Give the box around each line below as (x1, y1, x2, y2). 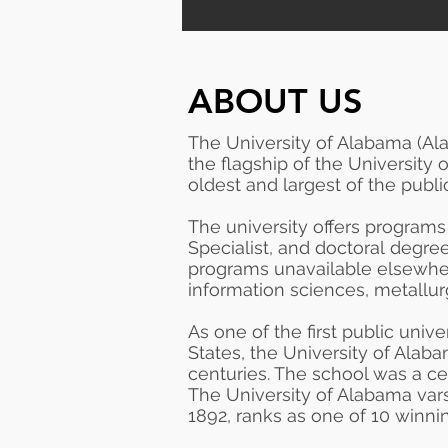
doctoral (315, 237, 385, 258)
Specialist (188, 237, 269, 258)
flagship (221, 153, 288, 174)
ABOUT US (188, 80, 363, 122)
